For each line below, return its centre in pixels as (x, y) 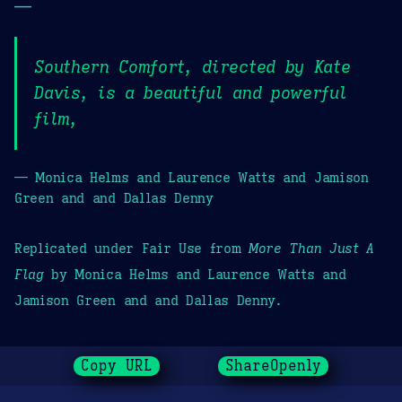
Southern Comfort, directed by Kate (192, 67)
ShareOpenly (273, 367)
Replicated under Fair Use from (132, 248)
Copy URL (117, 367)
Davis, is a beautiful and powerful (191, 93)
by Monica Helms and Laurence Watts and (195, 274)
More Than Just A (311, 248)
